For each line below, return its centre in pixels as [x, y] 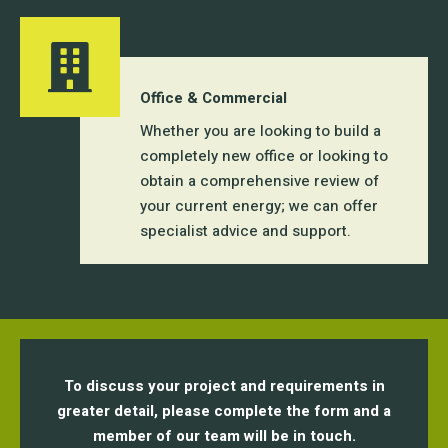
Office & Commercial [213, 97]
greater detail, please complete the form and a [224, 410]
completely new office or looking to [264, 155]
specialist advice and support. [245, 230]
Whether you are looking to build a [260, 130]
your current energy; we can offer [259, 205]
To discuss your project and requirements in [224, 385]
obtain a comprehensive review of [259, 180]
